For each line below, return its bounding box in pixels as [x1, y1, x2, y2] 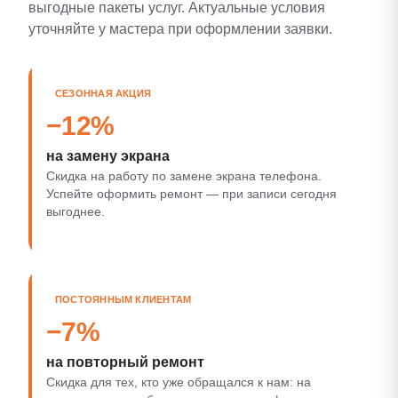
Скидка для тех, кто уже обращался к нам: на [46, 375, 311, 389]
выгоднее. [46, 204, 105, 219]
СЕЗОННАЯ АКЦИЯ [55, 87, 152, 99]
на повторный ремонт [46, 354, 204, 370]
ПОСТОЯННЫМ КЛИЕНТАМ [55, 293, 192, 305]
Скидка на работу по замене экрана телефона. [46, 169, 322, 183]
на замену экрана [46, 147, 170, 163]
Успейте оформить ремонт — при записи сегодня [46, 187, 337, 201]
